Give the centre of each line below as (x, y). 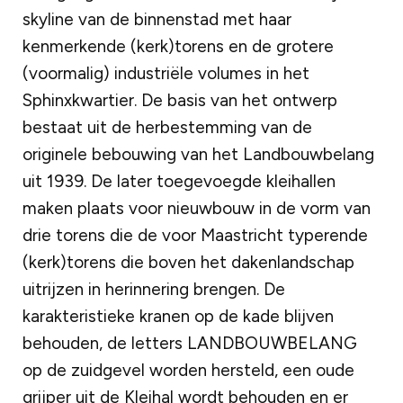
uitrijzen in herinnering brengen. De (154, 289)
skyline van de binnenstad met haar (157, 19)
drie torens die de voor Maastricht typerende (195, 235)
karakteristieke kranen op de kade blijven (178, 316)
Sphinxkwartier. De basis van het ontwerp (180, 100)
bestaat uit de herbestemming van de (167, 127)
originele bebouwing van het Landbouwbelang (198, 154)
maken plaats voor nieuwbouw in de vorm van (197, 208)
